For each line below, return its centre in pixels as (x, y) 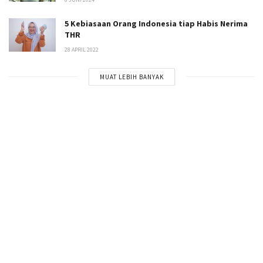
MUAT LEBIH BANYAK (131, 77)
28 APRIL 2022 (82, 49)
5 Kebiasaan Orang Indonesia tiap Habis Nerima (156, 23)
